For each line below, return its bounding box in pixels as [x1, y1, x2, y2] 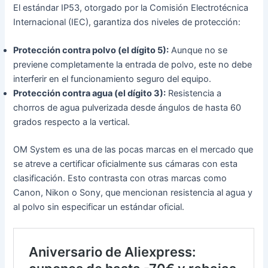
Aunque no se [169, 45, 228, 56]
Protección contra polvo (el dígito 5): [13, 45, 169, 56]
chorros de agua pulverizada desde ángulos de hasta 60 [13, 102, 242, 114]
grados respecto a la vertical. [13, 117, 130, 128]
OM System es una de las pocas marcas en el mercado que [13, 144, 254, 155]
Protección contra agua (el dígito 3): [13, 88, 166, 99]
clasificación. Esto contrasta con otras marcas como [13, 172, 227, 184]
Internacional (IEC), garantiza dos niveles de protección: [13, 16, 241, 28]
